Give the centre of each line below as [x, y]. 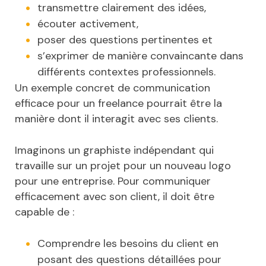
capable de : [45, 212]
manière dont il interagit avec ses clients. [116, 119]
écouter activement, [88, 24]
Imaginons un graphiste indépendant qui [114, 151]
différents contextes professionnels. [126, 72]
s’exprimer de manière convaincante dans [140, 56]
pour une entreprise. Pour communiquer [113, 181]
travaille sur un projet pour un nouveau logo [123, 166]
